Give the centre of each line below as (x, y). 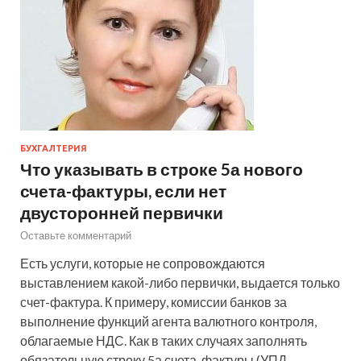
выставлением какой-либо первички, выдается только (180, 282)
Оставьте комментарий (76, 235)
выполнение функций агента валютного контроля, (168, 321)
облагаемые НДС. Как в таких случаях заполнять (164, 340)
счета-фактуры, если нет (123, 190)
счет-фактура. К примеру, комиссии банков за (154, 301)
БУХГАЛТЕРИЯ (54, 148)
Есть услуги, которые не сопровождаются (143, 263)
